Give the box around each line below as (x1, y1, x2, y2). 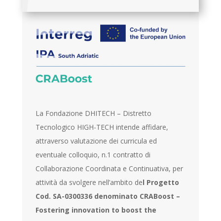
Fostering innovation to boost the (36, 205, 157, 215)
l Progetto (143, 177, 180, 187)
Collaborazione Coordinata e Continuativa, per (36, 163, 184, 173)
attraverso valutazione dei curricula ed (36, 136, 157, 146)
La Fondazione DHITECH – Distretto (36, 108, 152, 118)
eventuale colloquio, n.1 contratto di (36, 149, 151, 159)
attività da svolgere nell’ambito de (36, 177, 143, 187)
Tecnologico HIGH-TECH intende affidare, (36, 122, 169, 132)
